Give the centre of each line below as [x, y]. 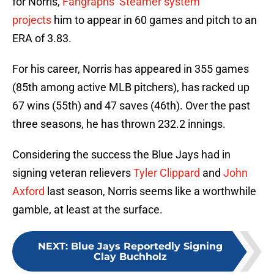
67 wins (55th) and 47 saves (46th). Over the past [131, 106]
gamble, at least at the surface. [87, 210]
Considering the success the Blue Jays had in [121, 155]
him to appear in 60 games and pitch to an [154, 20]
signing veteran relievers [73, 173]
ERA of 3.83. [42, 39]
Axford [28, 191]
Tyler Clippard [167, 173]
